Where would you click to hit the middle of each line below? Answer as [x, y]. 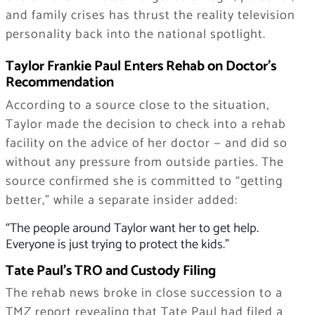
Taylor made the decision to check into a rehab [146, 124]
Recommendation [59, 83]
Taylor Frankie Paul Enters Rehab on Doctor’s [141, 67]
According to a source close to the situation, [137, 105]
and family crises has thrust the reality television [150, 16]
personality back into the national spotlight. [135, 35]
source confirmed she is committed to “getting [144, 181]
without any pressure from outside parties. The [144, 162]
